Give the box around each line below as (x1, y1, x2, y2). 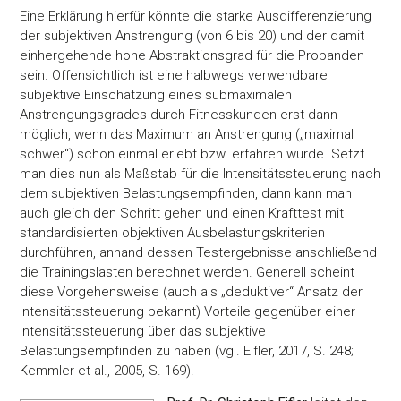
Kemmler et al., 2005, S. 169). (20, 362, 195, 379)
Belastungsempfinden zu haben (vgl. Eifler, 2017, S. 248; (20, 342, 354, 359)
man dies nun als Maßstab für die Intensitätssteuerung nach (20, 165, 381, 182)
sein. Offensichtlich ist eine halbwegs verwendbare (20, 66, 328, 83)
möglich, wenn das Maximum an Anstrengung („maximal (20, 125, 354, 142)
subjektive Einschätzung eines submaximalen (20, 86, 293, 103)
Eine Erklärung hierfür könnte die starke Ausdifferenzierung (20, 7, 372, 24)
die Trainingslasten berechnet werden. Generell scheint (20, 263, 355, 280)
